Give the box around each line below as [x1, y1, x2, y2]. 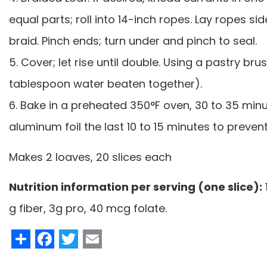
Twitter [78, 223, 141, 251]
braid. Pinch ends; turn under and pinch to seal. [9, 33, 257, 48]
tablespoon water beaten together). [9, 76, 205, 91]
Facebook [54, 223, 145, 251]
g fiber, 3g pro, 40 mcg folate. [9, 201, 167, 216]
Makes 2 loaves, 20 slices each [9, 149, 172, 164]
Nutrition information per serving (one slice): [9, 179, 262, 194]
